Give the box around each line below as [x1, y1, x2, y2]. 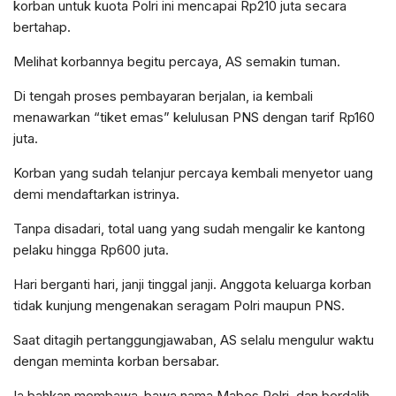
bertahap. [13, 19, 71, 36]
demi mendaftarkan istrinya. [13, 186, 179, 203]
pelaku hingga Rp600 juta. [13, 241, 169, 259]
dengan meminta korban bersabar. [13, 353, 219, 370]
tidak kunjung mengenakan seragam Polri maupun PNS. [13, 297, 345, 315]
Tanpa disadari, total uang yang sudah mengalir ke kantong [13, 220, 365, 238]
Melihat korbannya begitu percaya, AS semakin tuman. [13, 53, 340, 71]
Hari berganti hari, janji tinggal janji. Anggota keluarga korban [13, 276, 371, 293]
